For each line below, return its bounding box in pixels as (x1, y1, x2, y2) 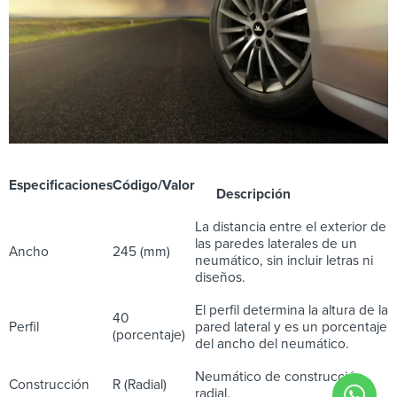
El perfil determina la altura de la (195, 302, 388, 319)
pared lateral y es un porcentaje (195, 319, 387, 336)
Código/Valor (113, 177, 195, 194)
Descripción (195, 186, 291, 203)
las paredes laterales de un (195, 236, 357, 253)
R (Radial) (113, 377, 167, 393)
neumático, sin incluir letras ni (195, 253, 373, 269)
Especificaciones (9, 177, 113, 194)
